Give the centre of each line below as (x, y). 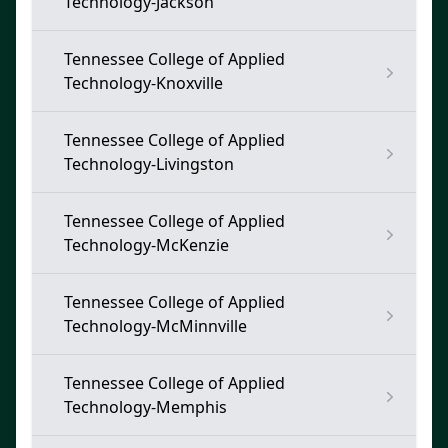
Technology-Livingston (149, 164)
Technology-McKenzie (146, 245)
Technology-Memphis (145, 407)
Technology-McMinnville (155, 326)
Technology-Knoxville (143, 83)
